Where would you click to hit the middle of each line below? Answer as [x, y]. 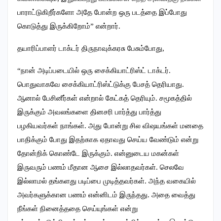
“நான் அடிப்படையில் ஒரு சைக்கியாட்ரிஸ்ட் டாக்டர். [94, 71]
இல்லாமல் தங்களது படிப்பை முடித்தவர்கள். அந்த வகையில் [107, 181]
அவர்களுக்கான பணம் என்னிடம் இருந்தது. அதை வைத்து [106, 195]
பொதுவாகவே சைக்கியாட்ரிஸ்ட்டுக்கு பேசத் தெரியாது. [101, 85]
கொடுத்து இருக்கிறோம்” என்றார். [69, 26]
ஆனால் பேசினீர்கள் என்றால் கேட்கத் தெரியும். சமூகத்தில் [105, 98]
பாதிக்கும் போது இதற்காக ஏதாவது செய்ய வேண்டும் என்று [108, 140]
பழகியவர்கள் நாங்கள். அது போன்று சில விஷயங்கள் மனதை [110, 126]
